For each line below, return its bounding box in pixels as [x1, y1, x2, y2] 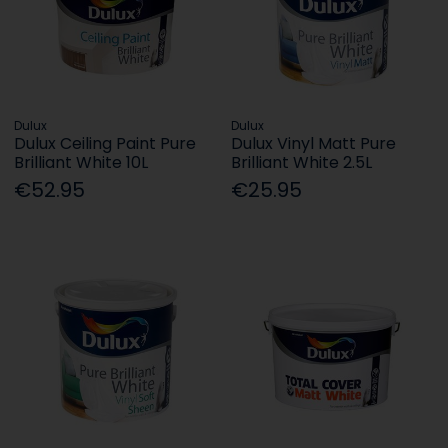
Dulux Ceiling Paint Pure [14, 132, 197, 156]
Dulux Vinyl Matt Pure [231, 132, 397, 156]
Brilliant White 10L [14, 151, 149, 175]
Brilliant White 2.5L [231, 151, 373, 175]
